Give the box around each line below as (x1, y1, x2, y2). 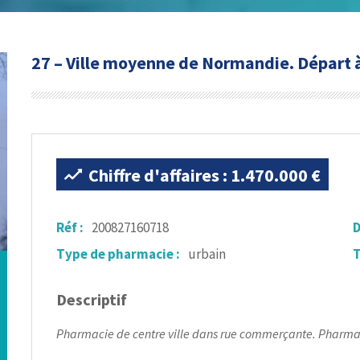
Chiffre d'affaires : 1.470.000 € (88, 164, 321, 186)
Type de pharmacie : (56, 245, 180, 263)
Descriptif (56, 289, 127, 309)
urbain (188, 245, 226, 263)
